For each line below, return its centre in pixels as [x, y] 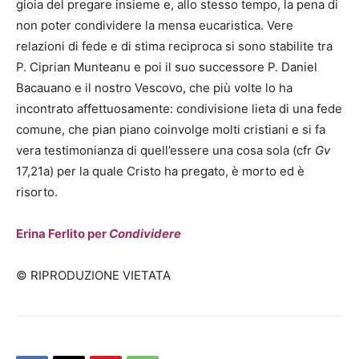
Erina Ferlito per [63, 233]
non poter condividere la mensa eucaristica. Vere [155, 25]
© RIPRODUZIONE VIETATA [93, 275]
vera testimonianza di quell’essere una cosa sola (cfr [165, 150]
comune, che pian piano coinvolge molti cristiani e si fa [171, 129]
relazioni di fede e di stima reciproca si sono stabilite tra [174, 46]
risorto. [37, 192]
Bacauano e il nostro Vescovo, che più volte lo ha [154, 87]
